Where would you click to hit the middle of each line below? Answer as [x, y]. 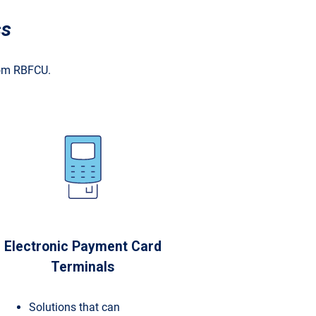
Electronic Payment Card [83, 246]
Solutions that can [74, 308]
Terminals [83, 267]
